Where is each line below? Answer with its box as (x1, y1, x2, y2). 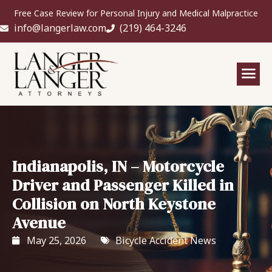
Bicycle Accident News (115, 233, 216, 247)
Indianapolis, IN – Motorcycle (12, 155, 224, 177)
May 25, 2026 (27, 233, 86, 247)
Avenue (12, 211, 66, 234)
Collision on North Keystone (12, 192, 216, 215)
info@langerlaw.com (13, 21, 106, 35)
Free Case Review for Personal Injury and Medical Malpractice (14, 7, 258, 19)
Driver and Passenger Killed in (12, 174, 234, 196)
